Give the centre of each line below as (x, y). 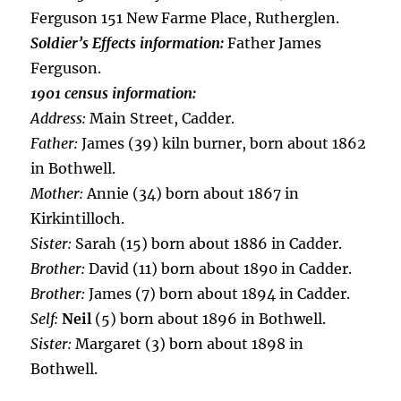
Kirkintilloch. (78, 218)
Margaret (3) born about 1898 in (188, 344)
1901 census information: (114, 93)
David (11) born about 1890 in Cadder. (219, 269)
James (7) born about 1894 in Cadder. (218, 294)
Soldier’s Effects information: (128, 43)
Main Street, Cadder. (161, 118)
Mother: (57, 193)
